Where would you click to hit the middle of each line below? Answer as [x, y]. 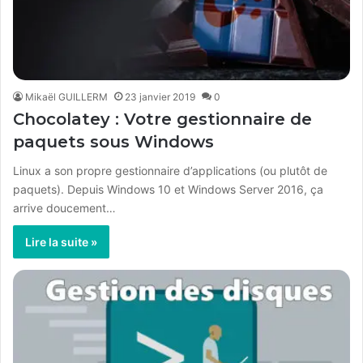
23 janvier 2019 [160, 97]
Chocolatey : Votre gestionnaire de [162, 120]
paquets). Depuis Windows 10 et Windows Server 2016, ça [168, 190]
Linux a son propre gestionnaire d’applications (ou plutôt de [170, 171]
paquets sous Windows [113, 142]
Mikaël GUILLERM [66, 97]
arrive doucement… [64, 208]
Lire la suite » [61, 242]
